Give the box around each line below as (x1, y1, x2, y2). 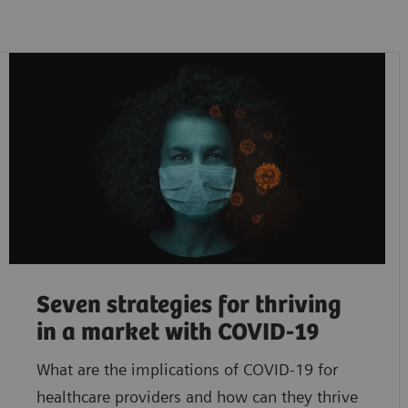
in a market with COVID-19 (36, 318, 320, 347)
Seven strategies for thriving (36, 291, 342, 320)
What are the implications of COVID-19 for (36, 359, 338, 379)
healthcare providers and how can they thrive (36, 386, 358, 406)
